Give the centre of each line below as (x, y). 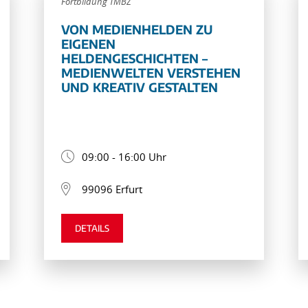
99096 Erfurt (112, 189)
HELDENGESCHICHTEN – (134, 58)
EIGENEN (88, 43)
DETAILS (92, 228)
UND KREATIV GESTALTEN (139, 87)
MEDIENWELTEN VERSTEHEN (151, 72)
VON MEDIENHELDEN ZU (136, 29)
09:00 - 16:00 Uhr (124, 156)
